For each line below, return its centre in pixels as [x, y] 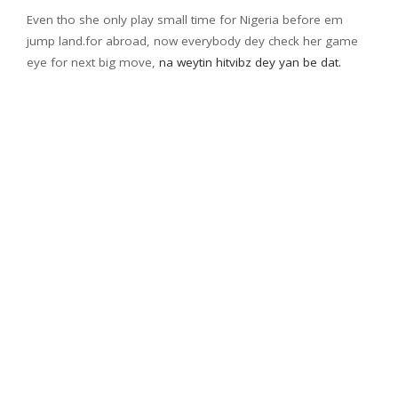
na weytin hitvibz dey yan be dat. [250, 62]
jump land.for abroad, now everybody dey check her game [192, 40]
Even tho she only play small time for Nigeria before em [185, 19]
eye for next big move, [93, 62]
